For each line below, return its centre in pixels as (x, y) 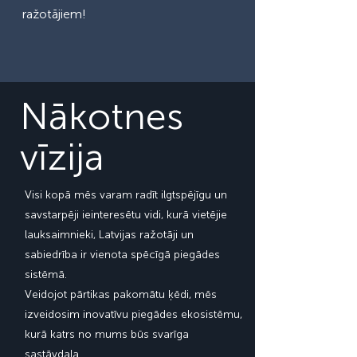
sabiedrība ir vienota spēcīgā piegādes (122, 255)
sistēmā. (46, 275)
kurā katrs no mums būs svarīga (107, 334)
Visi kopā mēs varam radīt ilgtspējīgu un (126, 195)
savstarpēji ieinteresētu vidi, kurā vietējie (126, 215)
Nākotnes (102, 116)
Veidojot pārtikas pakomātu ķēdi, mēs (121, 294)
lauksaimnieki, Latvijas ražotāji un (109, 235)
